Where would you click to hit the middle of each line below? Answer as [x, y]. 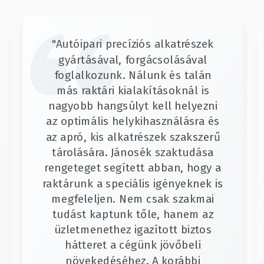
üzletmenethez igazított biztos [133, 230]
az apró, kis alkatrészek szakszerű [133, 137]
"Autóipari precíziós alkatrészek [133, 44]
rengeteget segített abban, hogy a [133, 168]
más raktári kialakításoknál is [133, 91]
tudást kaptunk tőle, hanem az [133, 214]
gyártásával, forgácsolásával [133, 60]
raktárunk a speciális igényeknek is [133, 184]
